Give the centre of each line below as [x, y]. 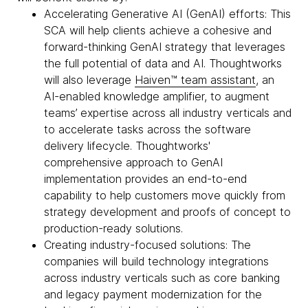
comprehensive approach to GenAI [133, 162]
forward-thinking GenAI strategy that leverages [165, 47]
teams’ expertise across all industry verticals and [168, 113]
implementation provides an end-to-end [145, 179]
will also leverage [89, 80]
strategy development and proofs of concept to [167, 212]
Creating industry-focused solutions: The [147, 245]
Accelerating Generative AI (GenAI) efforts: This [167, 14]
